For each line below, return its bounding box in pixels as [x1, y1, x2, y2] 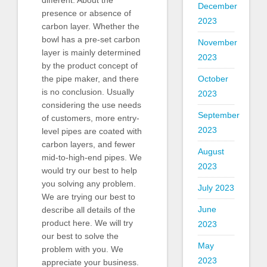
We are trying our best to [42, 192, 135, 202]
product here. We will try [42, 218, 133, 228]
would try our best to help [42, 166, 137, 176]
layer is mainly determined [42, 48, 141, 58]
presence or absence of [42, 8, 131, 18]
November [197, 38, 237, 47]
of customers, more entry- [42, 113, 139, 123]
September [197, 110, 240, 120]
